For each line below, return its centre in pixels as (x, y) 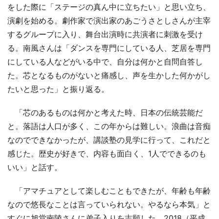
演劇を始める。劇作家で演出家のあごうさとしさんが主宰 (109, 21)
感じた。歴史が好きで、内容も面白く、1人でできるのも (107, 154)
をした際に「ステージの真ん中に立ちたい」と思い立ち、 (109, 7)
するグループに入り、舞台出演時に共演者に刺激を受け (105, 34)
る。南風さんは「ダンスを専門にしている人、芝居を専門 (109, 48)
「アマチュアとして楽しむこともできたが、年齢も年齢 (109, 191)
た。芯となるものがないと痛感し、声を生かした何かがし (109, 76)
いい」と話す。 (35, 167)
